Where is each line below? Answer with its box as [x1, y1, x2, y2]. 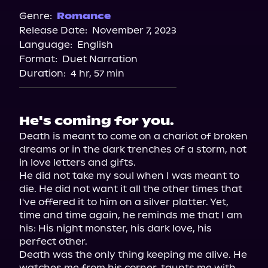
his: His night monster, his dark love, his [19, 223, 212, 234]
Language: [19, 39, 72, 50]
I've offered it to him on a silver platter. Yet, [19, 196, 229, 208]
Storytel [114, 26, 154, 37]
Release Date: [19, 25, 87, 36]
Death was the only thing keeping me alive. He [19, 249, 247, 260]
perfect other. [19, 236, 87, 247]
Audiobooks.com [94, 45, 174, 56]
